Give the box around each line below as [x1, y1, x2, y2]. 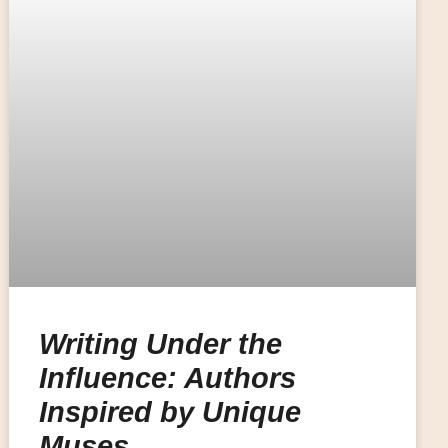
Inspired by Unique [39, 395, 302, 428]
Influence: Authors [39, 361, 297, 394]
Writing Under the [39, 327, 283, 360]
